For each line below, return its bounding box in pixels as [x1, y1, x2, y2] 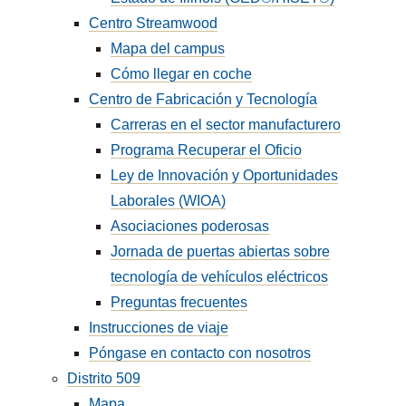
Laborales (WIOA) [111, 193, 227, 208]
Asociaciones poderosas [111, 218, 270, 234]
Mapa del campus [111, 41, 226, 56]
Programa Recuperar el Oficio [111, 142, 303, 158]
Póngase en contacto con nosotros [89, 345, 312, 361]
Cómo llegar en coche [111, 66, 253, 82]
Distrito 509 [67, 371, 141, 386]
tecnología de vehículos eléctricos [111, 269, 329, 285]
